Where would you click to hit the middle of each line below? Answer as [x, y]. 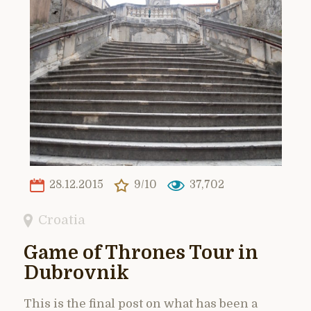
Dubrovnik [76, 273]
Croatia [62, 219]
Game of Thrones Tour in [141, 253]
